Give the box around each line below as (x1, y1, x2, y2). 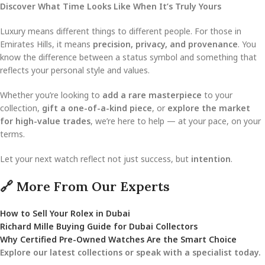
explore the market (167, 102, 250, 114)
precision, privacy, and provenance (93, 38, 238, 50)
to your (202, 89, 232, 101)
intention (191, 153, 231, 164)
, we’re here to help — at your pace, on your (91, 115, 261, 127)
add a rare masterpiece (102, 89, 202, 101)
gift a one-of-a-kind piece (42, 102, 152, 114)
